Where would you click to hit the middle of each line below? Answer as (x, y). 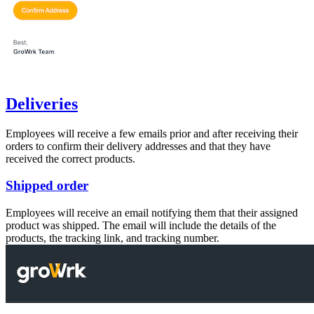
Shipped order (47, 186)
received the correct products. (70, 158)
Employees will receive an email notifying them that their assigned (152, 213)
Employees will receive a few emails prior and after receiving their (152, 133)
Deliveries (42, 103)
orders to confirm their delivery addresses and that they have (138, 146)
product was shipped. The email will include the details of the (141, 226)
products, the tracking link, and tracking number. (112, 238)
